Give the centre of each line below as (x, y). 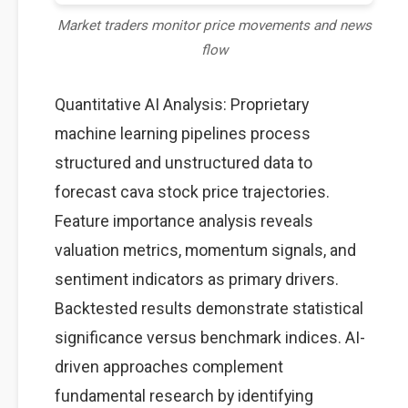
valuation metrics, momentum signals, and (205, 250)
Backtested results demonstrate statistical (209, 308)
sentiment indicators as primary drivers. (197, 279)
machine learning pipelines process (183, 133)
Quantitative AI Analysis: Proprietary (182, 104)
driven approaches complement (169, 367)
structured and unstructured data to (184, 163)
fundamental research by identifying (184, 396)
